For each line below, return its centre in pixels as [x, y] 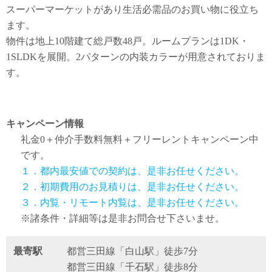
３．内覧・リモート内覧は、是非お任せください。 [132, 202]
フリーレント [161, 139]
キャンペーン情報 [45, 124]
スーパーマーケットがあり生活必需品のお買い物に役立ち [132, 9]
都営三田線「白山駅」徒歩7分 [133, 251]
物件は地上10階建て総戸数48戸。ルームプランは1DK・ [127, 41]
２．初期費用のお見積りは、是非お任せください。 [132, 187]
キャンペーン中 [225, 139]
